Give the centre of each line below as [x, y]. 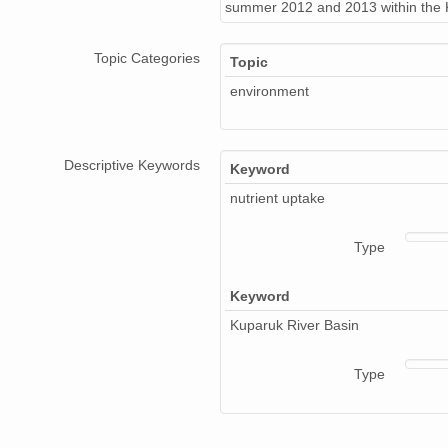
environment [269, 91]
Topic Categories [147, 58]
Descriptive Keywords [132, 165]
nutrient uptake [277, 198]
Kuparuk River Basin [294, 325]
